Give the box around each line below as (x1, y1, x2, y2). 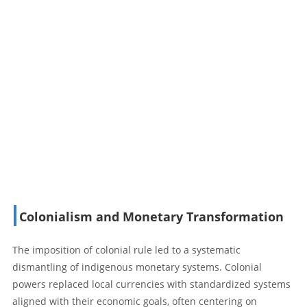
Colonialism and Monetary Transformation (19, 208, 284, 225)
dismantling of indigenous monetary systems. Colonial (12, 260, 262, 273)
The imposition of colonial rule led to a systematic (12, 243, 241, 256)
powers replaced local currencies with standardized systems (12, 277, 291, 291)
